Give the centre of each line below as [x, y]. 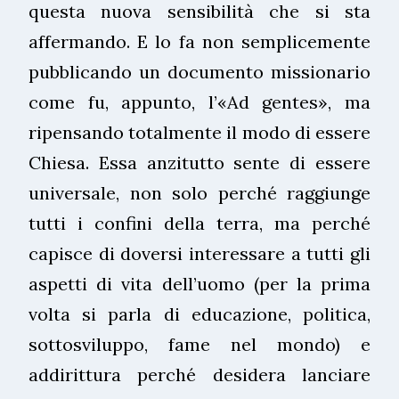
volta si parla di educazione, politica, [199, 313]
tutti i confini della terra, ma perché [199, 223]
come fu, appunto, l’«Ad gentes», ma [199, 102]
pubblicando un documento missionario [199, 71]
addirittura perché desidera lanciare [199, 374]
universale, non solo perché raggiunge [199, 192]
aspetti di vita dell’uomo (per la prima [199, 283]
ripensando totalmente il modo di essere [199, 132]
